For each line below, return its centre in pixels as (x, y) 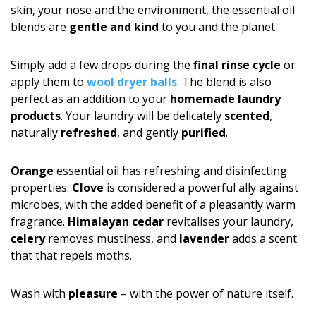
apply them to (49, 82)
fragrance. (39, 221)
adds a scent (263, 238)
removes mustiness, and (112, 238)
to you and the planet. (218, 27)
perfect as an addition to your (90, 99)
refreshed (89, 133)
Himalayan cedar (116, 221)
